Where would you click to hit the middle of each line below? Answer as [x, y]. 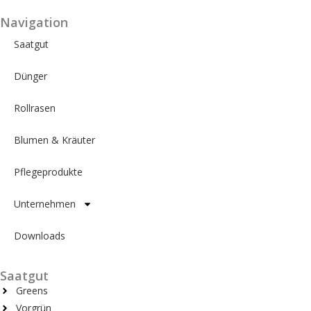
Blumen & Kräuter [54, 140]
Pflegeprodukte [48, 172]
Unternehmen [45, 204]
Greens [32, 291]
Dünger [31, 76]
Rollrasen [35, 108]
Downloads [40, 236]
